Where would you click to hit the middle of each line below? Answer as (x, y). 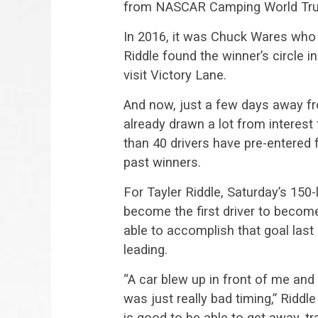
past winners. (162, 162)
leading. (146, 250)
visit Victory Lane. (175, 75)
